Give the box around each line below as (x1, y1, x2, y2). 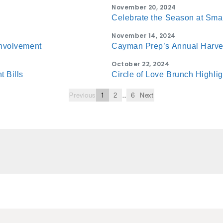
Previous (69, 90, 96, 100)
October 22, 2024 (111, 60, 169, 69)
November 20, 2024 (111, 3, 176, 12)
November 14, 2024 (111, 31, 176, 40)
